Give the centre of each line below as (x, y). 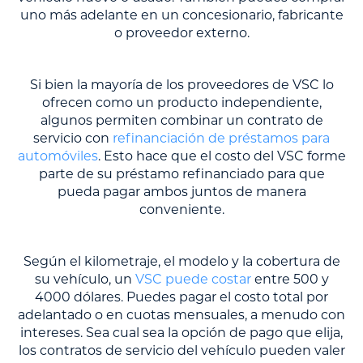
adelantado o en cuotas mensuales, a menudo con (181, 315)
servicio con (73, 139)
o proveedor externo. (181, 33)
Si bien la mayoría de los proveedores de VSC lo (181, 85)
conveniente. (181, 210)
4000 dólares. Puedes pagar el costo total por (181, 297)
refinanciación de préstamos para (221, 139)
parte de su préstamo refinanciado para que (181, 174)
